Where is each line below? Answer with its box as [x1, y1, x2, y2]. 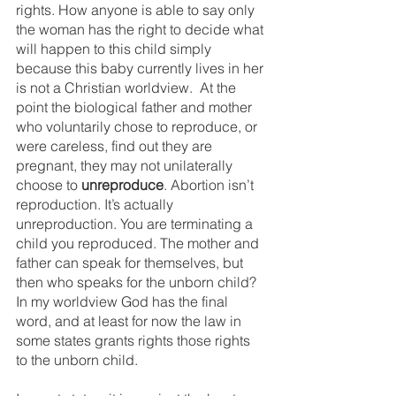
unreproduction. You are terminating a [16, 215, 256, 232]
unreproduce [81, 176, 164, 194]
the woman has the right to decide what [16, 20, 267, 38]
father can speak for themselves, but [16, 254, 247, 271]
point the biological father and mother [16, 98, 255, 116]
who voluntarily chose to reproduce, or [16, 118, 261, 135]
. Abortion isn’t [164, 176, 257, 194]
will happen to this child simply [16, 40, 215, 57]
